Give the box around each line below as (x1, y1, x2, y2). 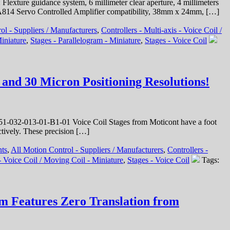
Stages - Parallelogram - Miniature (30, 36, 141, 45)
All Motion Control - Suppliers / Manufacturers (11, 145, 163, 155)
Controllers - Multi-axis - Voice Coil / (101, 26, 222, 35)
